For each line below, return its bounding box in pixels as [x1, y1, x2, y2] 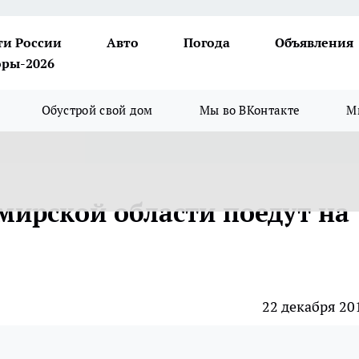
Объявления [275, 34, 353, 50]
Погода [184, 34, 230, 50]
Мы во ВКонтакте [199, 103, 301, 118]
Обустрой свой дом [41, 103, 153, 118]
